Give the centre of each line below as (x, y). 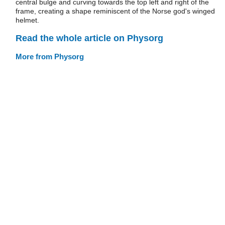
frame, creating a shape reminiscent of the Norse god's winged (115, 11)
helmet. (27, 20)
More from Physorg (50, 56)
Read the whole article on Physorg (89, 38)
